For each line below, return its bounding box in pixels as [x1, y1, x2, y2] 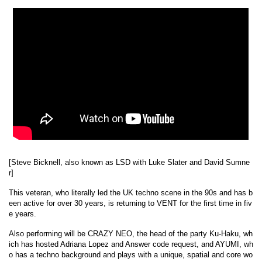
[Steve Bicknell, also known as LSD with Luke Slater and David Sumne [9, 157, 250, 167]
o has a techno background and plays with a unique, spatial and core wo [9, 250, 253, 259]
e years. [9, 209, 36, 218]
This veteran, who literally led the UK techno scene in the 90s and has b [9, 188, 253, 197]
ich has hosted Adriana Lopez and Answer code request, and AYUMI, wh [9, 239, 253, 249]
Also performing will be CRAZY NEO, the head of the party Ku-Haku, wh [9, 229, 253, 238]
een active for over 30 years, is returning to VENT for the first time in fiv [9, 198, 252, 208]
